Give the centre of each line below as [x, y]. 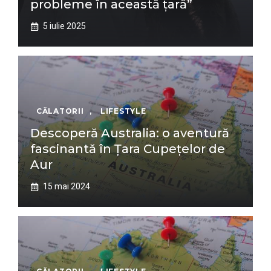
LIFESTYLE [123, 111]
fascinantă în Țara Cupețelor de [128, 149]
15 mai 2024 [67, 186]
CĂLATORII [60, 111]
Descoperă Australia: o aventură [130, 133]
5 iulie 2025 [64, 26]
